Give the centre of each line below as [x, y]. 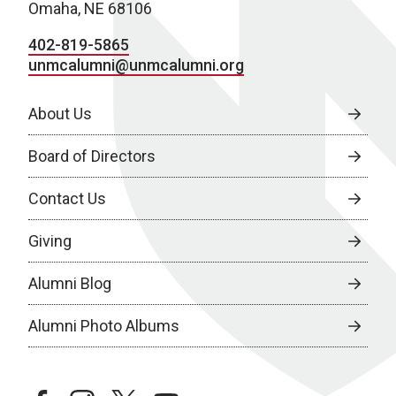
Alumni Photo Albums [104, 326]
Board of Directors [92, 156]
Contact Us [67, 198]
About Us [60, 114]
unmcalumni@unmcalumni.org [136, 65]
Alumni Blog [70, 283]
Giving [50, 241]
